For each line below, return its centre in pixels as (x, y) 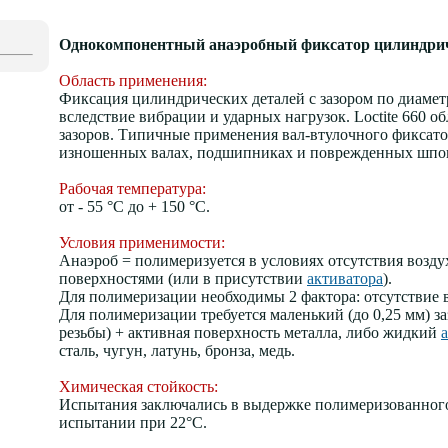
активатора (345, 278)
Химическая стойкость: (138, 386)
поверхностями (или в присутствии (183, 278)
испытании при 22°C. (133, 422)
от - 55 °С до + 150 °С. (134, 206)
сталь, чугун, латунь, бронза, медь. (177, 350)
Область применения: (133, 80)
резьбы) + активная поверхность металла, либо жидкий (250, 332)
